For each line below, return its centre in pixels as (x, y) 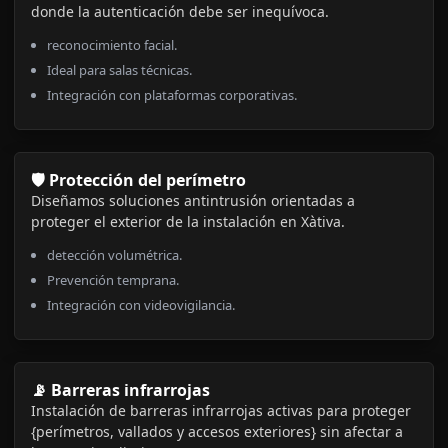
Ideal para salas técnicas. (119, 70)
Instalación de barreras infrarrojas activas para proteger (221, 411)
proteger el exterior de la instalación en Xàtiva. (188, 222)
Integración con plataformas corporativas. (172, 95)
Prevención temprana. (113, 280)
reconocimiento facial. (112, 45)
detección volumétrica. (114, 255)
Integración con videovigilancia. (141, 305)
